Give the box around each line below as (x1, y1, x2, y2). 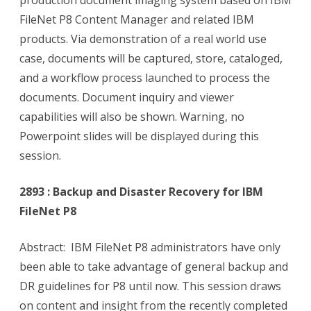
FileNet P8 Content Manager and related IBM (19, 12, 254, 28)
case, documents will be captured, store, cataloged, (19, 51, 283, 67)
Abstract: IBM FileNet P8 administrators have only (19, 239, 280, 255)
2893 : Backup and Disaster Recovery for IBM (19, 184, 263, 200)
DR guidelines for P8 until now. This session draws (19, 278, 281, 294)
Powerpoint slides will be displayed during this (19, 128, 259, 144)
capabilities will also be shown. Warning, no (19, 109, 244, 125)
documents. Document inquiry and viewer (19, 90, 234, 106)
